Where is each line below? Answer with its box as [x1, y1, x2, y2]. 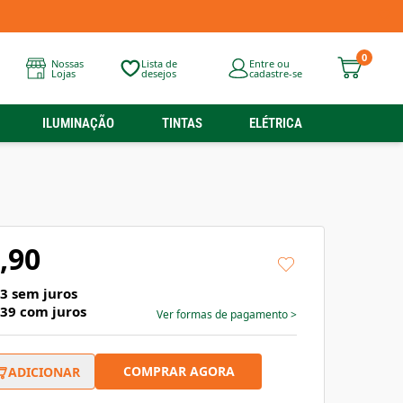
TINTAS [161, 115, 202, 131]
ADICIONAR [8, 363, 80, 381]
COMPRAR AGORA [122, 363, 235, 380]
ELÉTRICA [248, 115, 302, 131]
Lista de [140, 57, 177, 70]
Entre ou [248, 57, 290, 70]
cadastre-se [248, 67, 302, 80]
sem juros [8, 284, 77, 302]
